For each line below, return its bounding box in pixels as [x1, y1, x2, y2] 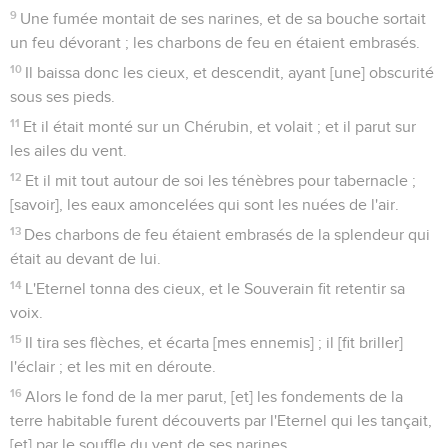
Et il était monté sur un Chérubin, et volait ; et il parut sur [23, 118, 417, 135]
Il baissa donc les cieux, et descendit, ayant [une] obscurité [25, 64, 435, 81]
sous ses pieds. [10, 88, 115, 105]
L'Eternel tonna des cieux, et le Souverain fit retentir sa [25, 280, 406, 297]
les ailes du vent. [10, 142, 127, 159]
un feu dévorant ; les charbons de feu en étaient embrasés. [10, 34, 420, 51]
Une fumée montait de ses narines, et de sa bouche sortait [20, 10, 427, 27]
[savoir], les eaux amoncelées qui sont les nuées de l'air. [10, 196, 399, 213]
